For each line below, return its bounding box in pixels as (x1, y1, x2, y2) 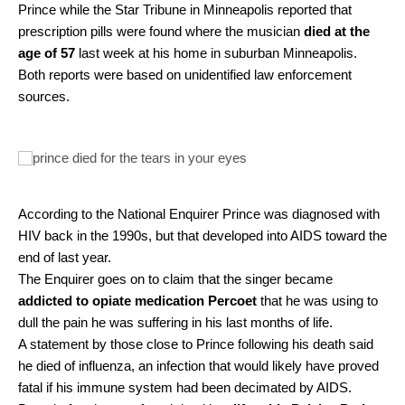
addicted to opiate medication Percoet (18, 293, 260, 309)
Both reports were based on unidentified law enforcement (18, 67, 352, 83)
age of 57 (18, 45, 79, 61)
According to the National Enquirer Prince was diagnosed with (18, 206, 380, 222)
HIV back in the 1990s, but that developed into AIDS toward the (18, 228, 387, 244)
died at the (304, 24, 370, 40)
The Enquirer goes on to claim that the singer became (18, 271, 333, 287)
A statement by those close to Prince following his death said (18, 336, 373, 353)
